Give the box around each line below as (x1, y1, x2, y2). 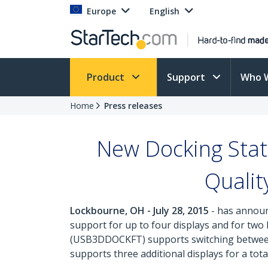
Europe (87, 5, 116, 17)
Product (87, 71, 127, 84)
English (150, 5, 179, 17)
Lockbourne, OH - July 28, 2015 (70, 204, 209, 217)
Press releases (104, 100, 162, 111)
